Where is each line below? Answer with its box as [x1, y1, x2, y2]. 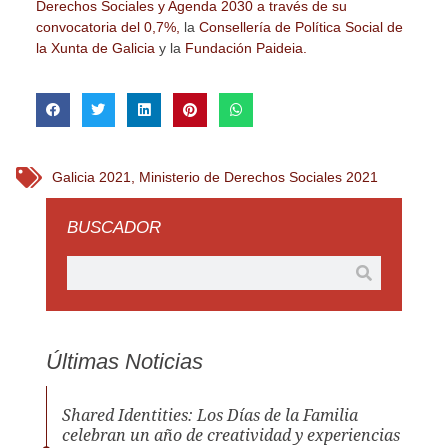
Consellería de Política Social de [198, 19, 403, 36]
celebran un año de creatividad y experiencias [61, 425, 400, 445]
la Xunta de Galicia [35, 40, 155, 57]
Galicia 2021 [51, 169, 131, 186]
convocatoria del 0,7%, [35, 19, 184, 36]
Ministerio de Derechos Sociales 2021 [138, 169, 378, 186]
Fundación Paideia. [184, 40, 307, 57]
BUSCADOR [66, 218, 161, 238]
